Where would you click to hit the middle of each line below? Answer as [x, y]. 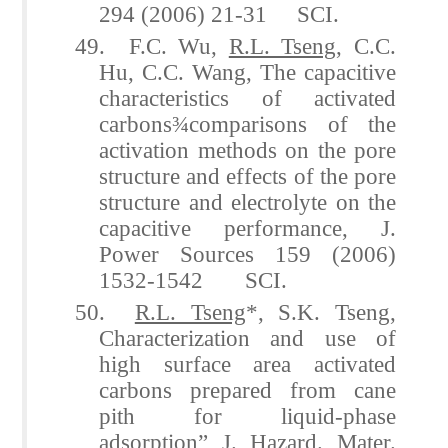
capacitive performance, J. [247, 227]
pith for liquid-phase [247, 415]
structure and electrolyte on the [247, 201]
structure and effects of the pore [247, 175]
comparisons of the [292, 123]
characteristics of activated [247, 97]
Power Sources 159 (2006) [247, 253]
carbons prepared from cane [247, 389]
